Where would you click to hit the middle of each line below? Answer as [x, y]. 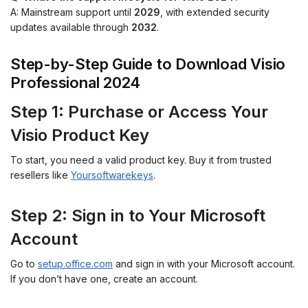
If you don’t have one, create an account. [104, 278]
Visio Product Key [80, 135]
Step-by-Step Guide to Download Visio [148, 64]
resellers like [41, 175]
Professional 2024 [76, 82]
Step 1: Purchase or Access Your [139, 111]
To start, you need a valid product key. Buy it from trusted [141, 159]
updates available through [71, 27]
